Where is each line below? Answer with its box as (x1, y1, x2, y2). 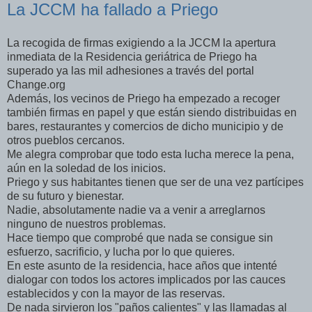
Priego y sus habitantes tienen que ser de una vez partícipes (7, 175, 304, 188)
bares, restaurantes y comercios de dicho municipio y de (7, 120, 283, 132)
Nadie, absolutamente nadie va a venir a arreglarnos (7, 203, 265, 216)
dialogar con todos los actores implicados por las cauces (7, 273, 286, 286)
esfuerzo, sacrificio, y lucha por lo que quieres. (7, 245, 235, 258)
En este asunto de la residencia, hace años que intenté (7, 259, 277, 272)
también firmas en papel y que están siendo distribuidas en (7, 106, 297, 118)
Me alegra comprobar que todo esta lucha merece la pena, (7, 148, 294, 160)
